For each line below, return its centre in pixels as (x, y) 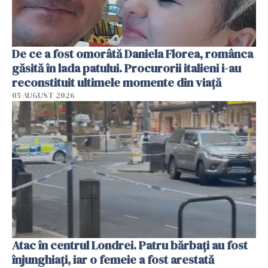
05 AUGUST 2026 (43, 95)
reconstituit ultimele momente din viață (117, 82)
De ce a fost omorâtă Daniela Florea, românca (133, 54)
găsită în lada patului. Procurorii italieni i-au (127, 68)
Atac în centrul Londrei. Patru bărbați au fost (130, 246)
